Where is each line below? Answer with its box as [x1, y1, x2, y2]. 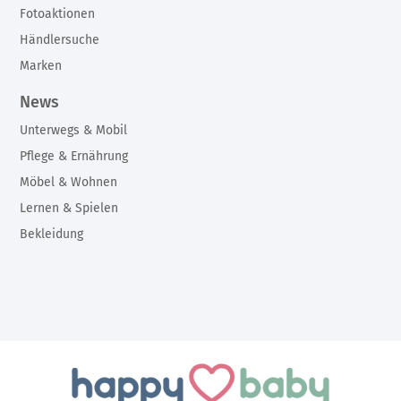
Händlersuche [20, 31, 100, 47]
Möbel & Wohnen [20, 174, 118, 190]
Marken [20, 57, 63, 73]
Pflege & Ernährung [20, 148, 129, 164]
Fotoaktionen [20, 5, 96, 21]
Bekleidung [20, 226, 84, 242]
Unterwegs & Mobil [20, 122, 128, 138]
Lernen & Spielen [20, 200, 119, 216]
